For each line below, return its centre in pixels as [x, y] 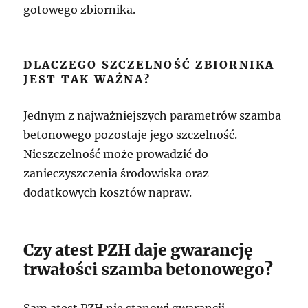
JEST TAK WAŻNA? [87, 79]
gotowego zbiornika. [80, 10]
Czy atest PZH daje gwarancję [139, 250]
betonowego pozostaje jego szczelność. [131, 135]
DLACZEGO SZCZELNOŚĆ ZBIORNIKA [149, 65]
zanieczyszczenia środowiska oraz [117, 173]
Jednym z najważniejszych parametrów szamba [153, 115]
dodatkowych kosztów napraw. [108, 192]
